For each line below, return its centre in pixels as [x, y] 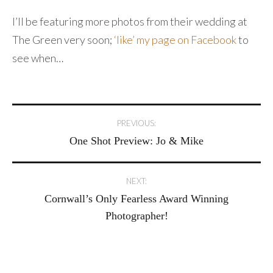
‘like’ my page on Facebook [175, 39]
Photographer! [136, 215]
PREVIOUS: [136, 123]
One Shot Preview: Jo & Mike [136, 140]
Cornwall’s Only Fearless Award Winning [136, 198]
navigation [63, 150]
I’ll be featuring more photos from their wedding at [130, 21]
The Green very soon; [63, 39]
